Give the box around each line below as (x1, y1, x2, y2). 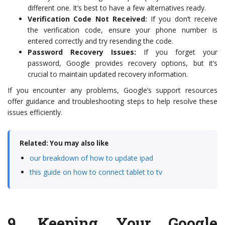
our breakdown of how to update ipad (30, 153, 153, 163)
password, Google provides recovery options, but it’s (28, 58, 217, 68)
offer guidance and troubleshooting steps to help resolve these (8, 96, 217, 106)
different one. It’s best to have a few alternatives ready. (28, 3, 206, 13)
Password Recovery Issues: (28, 47, 136, 57)
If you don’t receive (147, 14, 218, 24)
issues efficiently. (8, 107, 62, 118)
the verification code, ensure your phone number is (28, 25, 217, 35)
